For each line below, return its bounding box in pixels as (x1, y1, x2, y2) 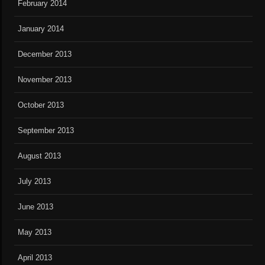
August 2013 (18, 151, 62, 161)
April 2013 (18, 253, 53, 263)
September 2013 (18, 126, 75, 135)
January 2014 (18, 24, 64, 34)
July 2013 (18, 177, 51, 186)
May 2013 (18, 228, 52, 237)
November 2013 (18, 75, 72, 85)
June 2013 (18, 202, 54, 212)
